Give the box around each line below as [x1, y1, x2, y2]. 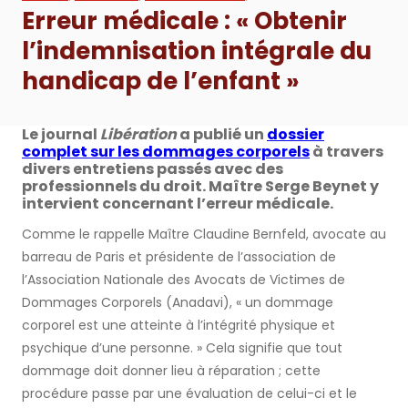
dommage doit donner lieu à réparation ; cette [22, 362, 321, 381]
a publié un [177, 124, 267, 146]
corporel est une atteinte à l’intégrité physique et [22, 316, 335, 335]
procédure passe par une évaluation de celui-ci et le [22, 384, 357, 403]
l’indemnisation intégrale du [22, 35, 372, 68]
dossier [267, 124, 324, 146]
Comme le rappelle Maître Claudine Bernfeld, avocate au [22, 225, 386, 244]
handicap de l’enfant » [22, 65, 299, 98]
